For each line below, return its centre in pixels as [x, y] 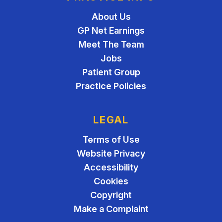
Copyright [111, 195]
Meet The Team [111, 44]
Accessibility [111, 167]
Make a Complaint [111, 209]
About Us [111, 17]
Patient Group [111, 72]
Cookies [111, 181]
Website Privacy [111, 153]
